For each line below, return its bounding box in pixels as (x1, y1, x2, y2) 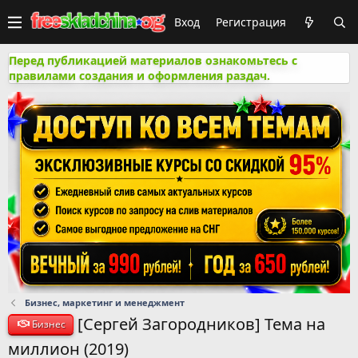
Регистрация (216, 14, 286, 30)
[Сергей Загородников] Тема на (78, 312, 326, 335)
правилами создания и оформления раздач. (9, 68, 270, 83)
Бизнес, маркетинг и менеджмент (24, 296, 185, 308)
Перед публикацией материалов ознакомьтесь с (9, 53, 297, 68)
